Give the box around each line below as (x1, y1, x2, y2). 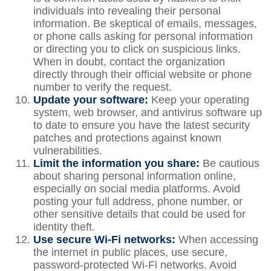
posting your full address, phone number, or (33, 195, 243, 207)
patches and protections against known (33, 132, 221, 144)
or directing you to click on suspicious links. (33, 43, 241, 55)
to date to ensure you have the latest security (33, 119, 250, 131)
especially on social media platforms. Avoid (33, 183, 240, 195)
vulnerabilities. (33, 145, 102, 157)
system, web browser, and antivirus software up (33, 106, 262, 119)
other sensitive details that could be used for (33, 208, 246, 220)
